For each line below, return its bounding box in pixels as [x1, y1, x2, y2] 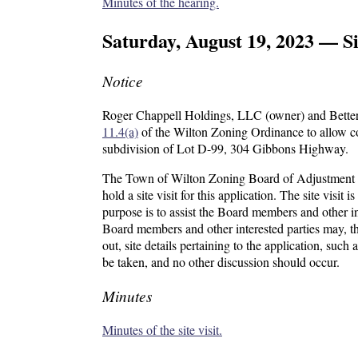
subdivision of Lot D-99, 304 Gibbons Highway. [102, 139, 348, 157]
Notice [102, 70, 143, 91]
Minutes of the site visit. [102, 321, 222, 339]
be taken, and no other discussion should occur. [102, 253, 340, 270]
